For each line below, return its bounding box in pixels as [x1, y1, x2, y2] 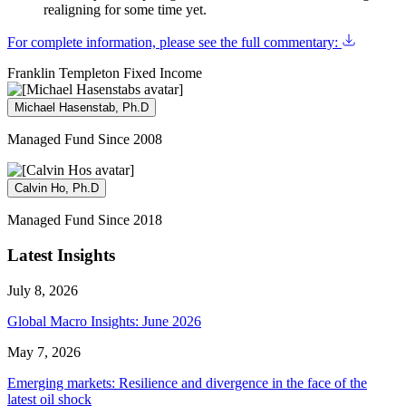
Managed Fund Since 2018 [7, 212, 162, 228]
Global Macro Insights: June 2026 [7, 313, 201, 329]
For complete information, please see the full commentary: [7, 34, 342, 51]
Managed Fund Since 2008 [7, 131, 162, 148]
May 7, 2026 [7, 343, 81, 360]
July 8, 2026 [7, 282, 78, 298]
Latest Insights [7, 246, 115, 266]
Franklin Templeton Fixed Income [7, 65, 202, 82]
